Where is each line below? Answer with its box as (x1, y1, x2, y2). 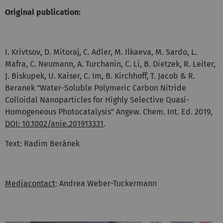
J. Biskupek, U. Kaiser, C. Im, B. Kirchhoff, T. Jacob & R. (5, 71, 195, 81)
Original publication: (5, 7, 81, 17)
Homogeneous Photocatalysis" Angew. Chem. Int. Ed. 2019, (5, 107, 213, 116)
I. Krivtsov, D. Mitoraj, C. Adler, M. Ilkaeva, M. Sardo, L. (5, 47, 197, 57)
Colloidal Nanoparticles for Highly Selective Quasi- (5, 95, 189, 105)
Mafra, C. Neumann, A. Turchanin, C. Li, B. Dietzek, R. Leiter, (5, 59, 216, 69)
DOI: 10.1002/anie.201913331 (5, 118, 104, 128)
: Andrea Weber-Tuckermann (55, 178, 157, 188)
